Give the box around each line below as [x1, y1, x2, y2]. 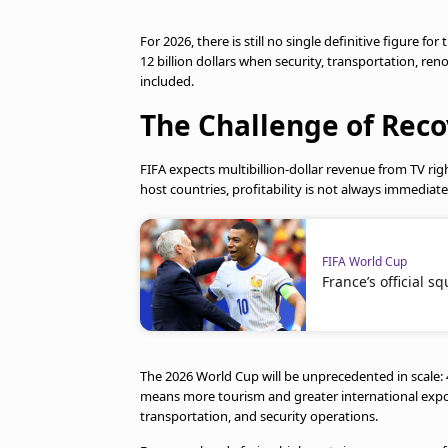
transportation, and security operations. [140, 406, 378, 425]
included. [140, 71, 194, 90]
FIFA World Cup [322, 252, 407, 270]
